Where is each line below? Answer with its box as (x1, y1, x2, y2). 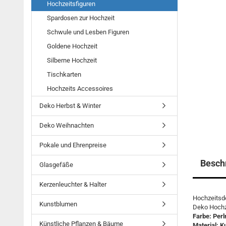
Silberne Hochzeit (47, 56, 97, 64)
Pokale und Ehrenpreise (39, 141, 106, 149)
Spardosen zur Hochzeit (47, 14, 115, 22)
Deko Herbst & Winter (39, 102, 101, 109)
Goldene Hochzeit (47, 42, 97, 50)
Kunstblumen (39, 200, 77, 208)
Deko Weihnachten (39, 122, 94, 129)
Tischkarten (47, 71, 81, 78)
